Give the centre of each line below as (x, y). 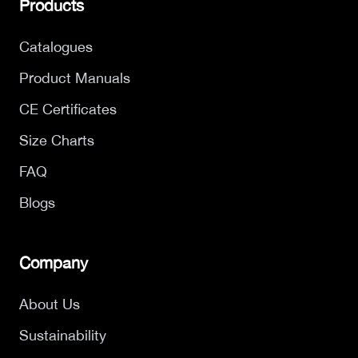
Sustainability (63, 335)
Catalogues (56, 46)
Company (54, 262)
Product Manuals (75, 78)
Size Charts (57, 140)
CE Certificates (68, 109)
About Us (50, 304)
